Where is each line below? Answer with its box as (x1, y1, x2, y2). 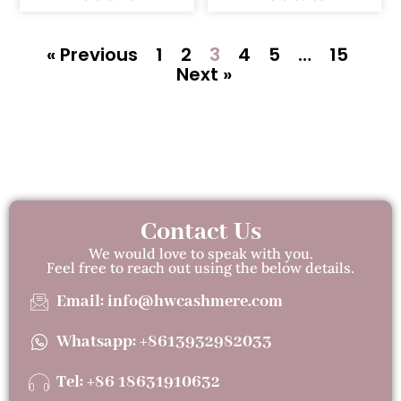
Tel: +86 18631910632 (56, 371, 221, 394)
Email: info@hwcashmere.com (56, 291, 284, 313)
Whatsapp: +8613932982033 (56, 331, 273, 354)
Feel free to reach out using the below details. (47, 259, 354, 277)
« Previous (46, 42, 138, 68)
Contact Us (140, 217, 261, 249)
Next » (175, 62, 232, 88)
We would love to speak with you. (88, 244, 313, 263)
